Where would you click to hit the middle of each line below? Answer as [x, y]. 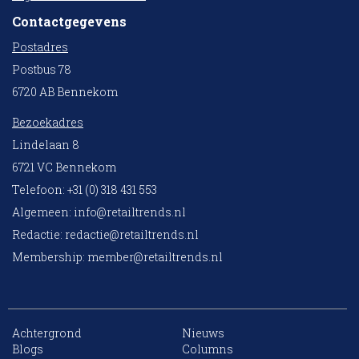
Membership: [50, 257]
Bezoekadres [48, 123]
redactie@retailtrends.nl [132, 235]
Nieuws [203, 333]
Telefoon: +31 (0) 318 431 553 [85, 190]
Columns [207, 349]
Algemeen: [43, 212]
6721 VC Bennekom [64, 167]
